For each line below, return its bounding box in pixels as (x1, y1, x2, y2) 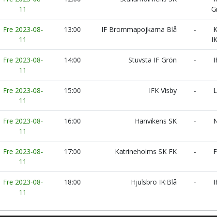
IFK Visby (149, 86, 179, 95)
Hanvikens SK (135, 116, 179, 125)
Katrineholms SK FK (115, 147, 179, 156)
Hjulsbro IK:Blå (131, 177, 179, 186)
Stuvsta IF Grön (128, 55, 179, 64)
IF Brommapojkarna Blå (101, 25, 179, 34)
